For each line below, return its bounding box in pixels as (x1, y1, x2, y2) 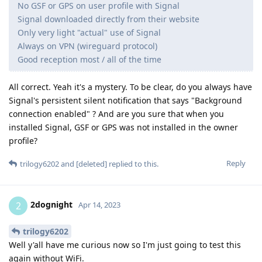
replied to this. (107, 158, 158, 169)
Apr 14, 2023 (78, 199, 120, 211)
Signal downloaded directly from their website (18, 13, 199, 25)
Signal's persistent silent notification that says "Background (9, 94, 242, 106)
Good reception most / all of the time (18, 53, 161, 65)
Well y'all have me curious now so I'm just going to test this (9, 239, 241, 251)
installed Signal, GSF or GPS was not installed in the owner (9, 121, 238, 133)
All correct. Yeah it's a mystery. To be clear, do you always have (9, 81, 252, 92)
